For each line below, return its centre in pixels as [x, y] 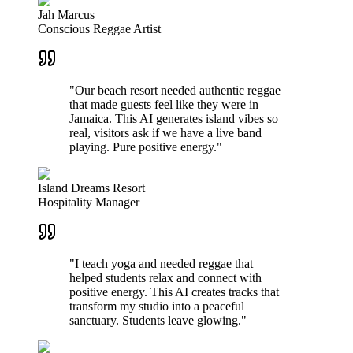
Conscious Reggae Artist [99, 29]
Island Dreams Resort [91, 188]
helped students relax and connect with [165, 278]
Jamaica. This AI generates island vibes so [174, 119]
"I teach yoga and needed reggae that [161, 264]
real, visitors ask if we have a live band [165, 133]
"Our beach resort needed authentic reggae [175, 91]
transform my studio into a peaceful [157, 307]
